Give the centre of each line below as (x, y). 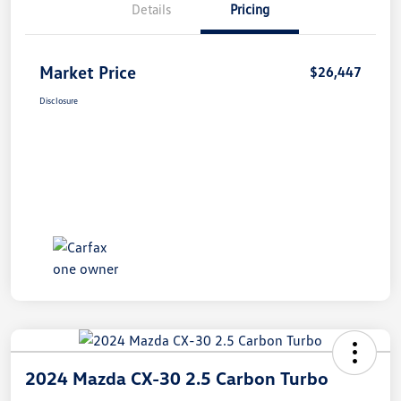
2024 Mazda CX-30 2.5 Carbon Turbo (177, 377)
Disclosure (59, 100)
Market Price (88, 71)
